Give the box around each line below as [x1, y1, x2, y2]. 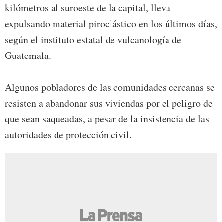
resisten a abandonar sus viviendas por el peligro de [5, 96, 213, 110]
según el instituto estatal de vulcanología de [5, 33, 181, 47]
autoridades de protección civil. [5, 128, 132, 142]
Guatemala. [5, 49, 51, 62]
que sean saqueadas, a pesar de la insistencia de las [5, 112, 209, 126]
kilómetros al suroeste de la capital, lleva [5, 1, 170, 15]
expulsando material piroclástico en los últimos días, [5, 17, 217, 31]
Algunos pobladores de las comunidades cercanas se [5, 80, 215, 94]
